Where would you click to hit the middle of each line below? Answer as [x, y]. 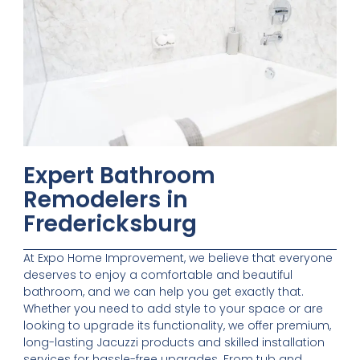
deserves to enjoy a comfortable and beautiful [158, 274]
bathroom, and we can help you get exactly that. [164, 291]
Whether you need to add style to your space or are [174, 308]
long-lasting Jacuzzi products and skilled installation [174, 342]
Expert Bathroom [120, 175]
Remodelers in [106, 199]
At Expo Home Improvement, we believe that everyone [178, 258]
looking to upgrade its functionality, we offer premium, [178, 325]
